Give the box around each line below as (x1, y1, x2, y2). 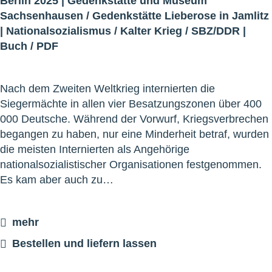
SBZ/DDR (191, 24, 240, 37)
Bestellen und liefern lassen (12, 237, 157, 250)
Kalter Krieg (120, 24, 182, 37)
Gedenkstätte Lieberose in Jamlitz (92, 9, 269, 22)
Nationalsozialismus (6, 24, 111, 37)
